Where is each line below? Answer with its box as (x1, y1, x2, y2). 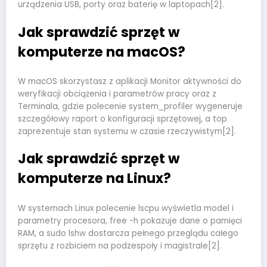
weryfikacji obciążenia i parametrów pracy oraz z (18, 88, 216, 100)
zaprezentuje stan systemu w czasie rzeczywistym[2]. (18, 126, 236, 138)
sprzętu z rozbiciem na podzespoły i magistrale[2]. (18, 240, 222, 252)
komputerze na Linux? (18, 169, 171, 188)
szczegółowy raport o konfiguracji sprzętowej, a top (18, 113, 227, 125)
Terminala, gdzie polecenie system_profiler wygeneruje (18, 101, 243, 113)
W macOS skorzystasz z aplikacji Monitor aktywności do (18, 76, 241, 88)
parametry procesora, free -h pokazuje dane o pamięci (18, 215, 242, 226)
